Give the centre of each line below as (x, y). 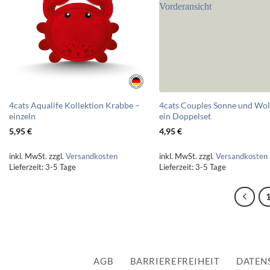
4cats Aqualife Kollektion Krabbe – (74, 105)
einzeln (22, 116)
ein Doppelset (185, 116)
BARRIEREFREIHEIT (175, 261)
